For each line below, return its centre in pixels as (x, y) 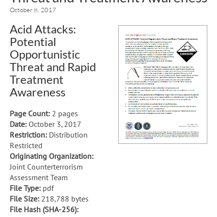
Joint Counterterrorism (46, 166)
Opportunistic (45, 54)
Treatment (37, 79)
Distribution (67, 134)
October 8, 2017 (33, 9)
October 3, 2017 (54, 124)
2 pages (64, 113)
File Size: (24, 198)
